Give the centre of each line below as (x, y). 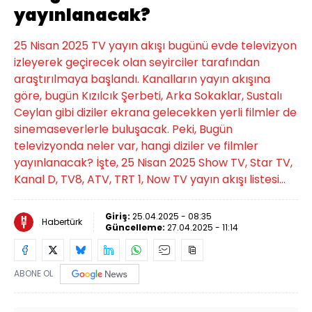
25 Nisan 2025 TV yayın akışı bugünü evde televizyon (155, 46)
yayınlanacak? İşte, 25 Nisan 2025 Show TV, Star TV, (153, 163)
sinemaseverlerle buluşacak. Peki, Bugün (123, 129)
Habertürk (62, 222)
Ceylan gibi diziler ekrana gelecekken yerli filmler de (155, 112)
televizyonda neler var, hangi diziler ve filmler (136, 146)
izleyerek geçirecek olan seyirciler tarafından (137, 62)
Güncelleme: (136, 227)
